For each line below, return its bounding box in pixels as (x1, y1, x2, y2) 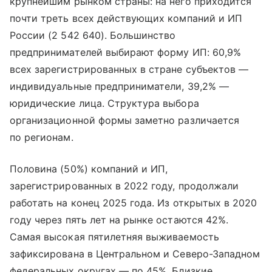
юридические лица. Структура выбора (10, 97, 199, 109)
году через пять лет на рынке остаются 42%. (10, 214, 229, 226)
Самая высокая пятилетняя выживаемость (10, 231, 219, 243)
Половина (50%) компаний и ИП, (10, 163, 168, 175)
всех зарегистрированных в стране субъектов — (10, 63, 249, 75)
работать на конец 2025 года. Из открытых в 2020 (10, 197, 257, 209)
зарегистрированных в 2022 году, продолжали (10, 180, 239, 192)
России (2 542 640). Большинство (10, 29, 176, 41)
